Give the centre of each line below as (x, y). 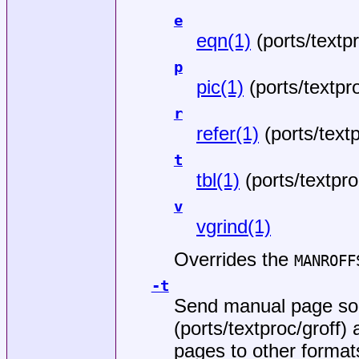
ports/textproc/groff (260, 329)
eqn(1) (224, 40)
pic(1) (220, 87)
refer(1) (228, 133)
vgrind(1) (234, 226)
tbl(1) (218, 179)
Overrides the (234, 260)
